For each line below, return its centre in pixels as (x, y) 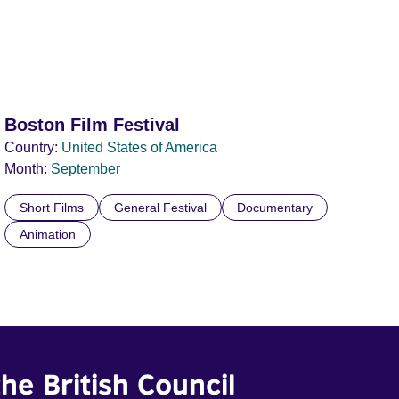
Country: (32, 147)
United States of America (140, 147)
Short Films (52, 208)
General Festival (161, 208)
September (86, 169)
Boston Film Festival (93, 125)
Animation (48, 234)
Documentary (275, 208)
